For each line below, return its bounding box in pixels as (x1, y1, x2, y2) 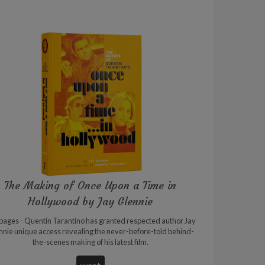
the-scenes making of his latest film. (32, 237, 148, 247)
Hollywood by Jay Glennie (28, 194, 153, 208)
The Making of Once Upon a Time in (4, 178, 177, 192)
